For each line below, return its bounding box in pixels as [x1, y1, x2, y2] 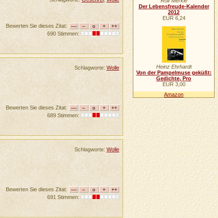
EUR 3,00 [162, 81, 185, 88]
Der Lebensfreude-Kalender [138, 3, 209, 10]
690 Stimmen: [47, 30, 81, 36]
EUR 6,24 [162, 15, 185, 21]
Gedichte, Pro [156, 75, 192, 82]
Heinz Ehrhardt [156, 64, 192, 70]
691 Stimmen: [47, 194, 81, 200]
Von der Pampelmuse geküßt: [136, 70, 212, 76]
